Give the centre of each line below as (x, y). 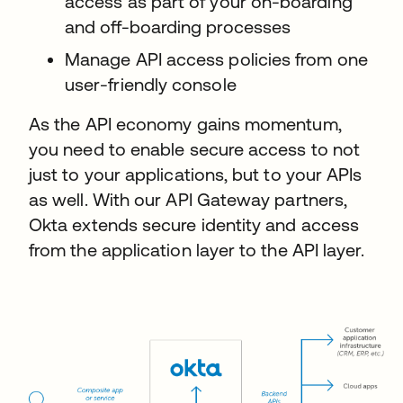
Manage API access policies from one (216, 59)
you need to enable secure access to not (195, 149)
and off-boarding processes (178, 27)
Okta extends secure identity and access (194, 224)
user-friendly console (151, 84)
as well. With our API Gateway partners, (188, 199)
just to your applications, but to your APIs (196, 174)
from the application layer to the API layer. (197, 250)
